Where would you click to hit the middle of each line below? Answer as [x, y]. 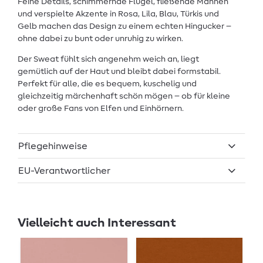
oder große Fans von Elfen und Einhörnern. [101, 108]
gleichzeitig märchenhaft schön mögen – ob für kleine [124, 96]
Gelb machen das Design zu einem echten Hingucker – [124, 26]
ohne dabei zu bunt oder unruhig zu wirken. [100, 38]
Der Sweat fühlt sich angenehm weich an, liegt [108, 59]
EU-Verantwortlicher [65, 171]
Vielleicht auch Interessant [97, 223]
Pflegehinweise [53, 146]
